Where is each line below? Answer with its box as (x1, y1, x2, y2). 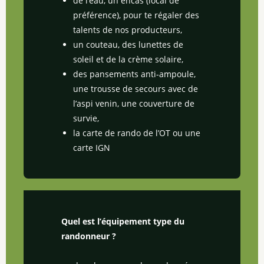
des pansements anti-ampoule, (73, 68, 196, 80)
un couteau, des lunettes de (73, 38, 183, 50)
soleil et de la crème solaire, (73, 53, 183, 65)
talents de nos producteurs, (73, 24, 182, 35)
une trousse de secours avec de (73, 82, 198, 94)
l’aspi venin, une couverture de (73, 97, 194, 109)
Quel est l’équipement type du (61, 215, 184, 227)
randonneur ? (61, 230, 116, 242)
